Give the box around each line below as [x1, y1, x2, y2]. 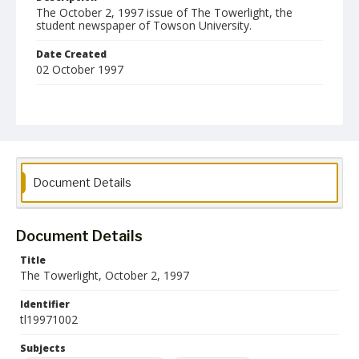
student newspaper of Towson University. [36, 18, 252, 33]
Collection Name [36, 186, 122, 200]
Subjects [20, 341, 66, 355]
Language [36, 139, 87, 152]
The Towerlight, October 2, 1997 [20, 268, 189, 283]
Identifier [20, 297, 70, 311]
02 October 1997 [36, 62, 123, 77]
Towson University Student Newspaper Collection [44, 203, 268, 216]
